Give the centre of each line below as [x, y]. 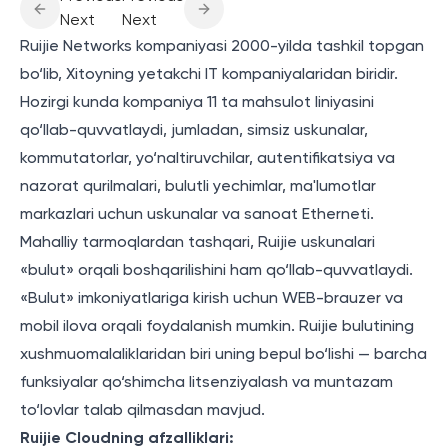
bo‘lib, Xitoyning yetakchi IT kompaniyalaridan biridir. [209, 75]
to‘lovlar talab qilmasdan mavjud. [142, 411]
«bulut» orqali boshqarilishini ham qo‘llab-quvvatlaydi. [216, 271]
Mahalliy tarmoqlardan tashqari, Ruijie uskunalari [197, 243]
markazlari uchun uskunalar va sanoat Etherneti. [197, 215]
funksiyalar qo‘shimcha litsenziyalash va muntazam [206, 383]
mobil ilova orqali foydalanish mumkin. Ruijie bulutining [217, 327]
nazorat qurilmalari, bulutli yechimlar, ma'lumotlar [198, 187]
